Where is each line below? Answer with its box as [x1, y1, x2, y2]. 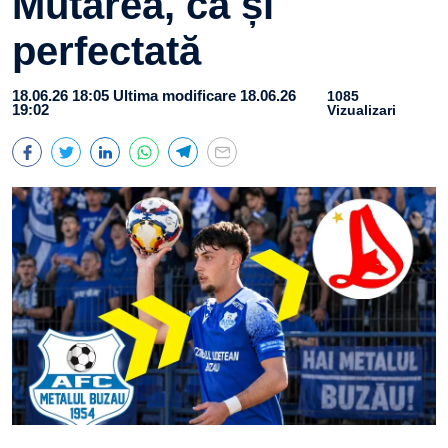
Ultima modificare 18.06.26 [113, 87, 296, 104]
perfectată [12, 29, 201, 73]
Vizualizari [327, 102, 397, 118]
